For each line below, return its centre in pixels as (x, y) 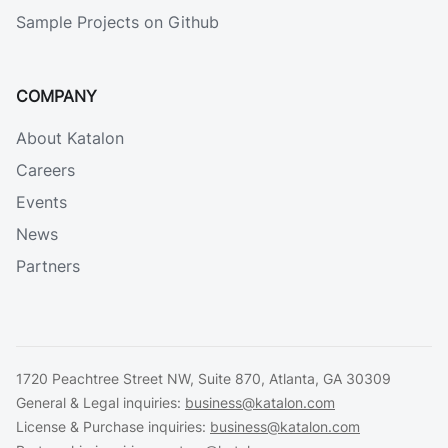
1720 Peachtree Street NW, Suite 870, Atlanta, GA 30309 (203, 378)
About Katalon (70, 138)
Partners (48, 266)
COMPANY (56, 96)
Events (41, 202)
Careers (45, 170)
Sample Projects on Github (117, 22)
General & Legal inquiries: (100, 402)
